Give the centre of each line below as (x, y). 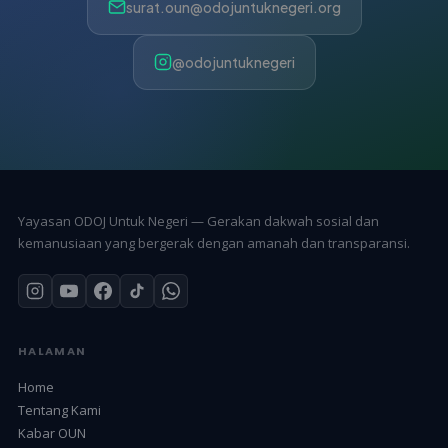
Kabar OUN (51, 433)
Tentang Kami (59, 410)
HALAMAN (52, 351)
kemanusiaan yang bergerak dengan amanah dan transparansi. (213, 242)
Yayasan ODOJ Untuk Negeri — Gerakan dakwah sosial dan (198, 220)
